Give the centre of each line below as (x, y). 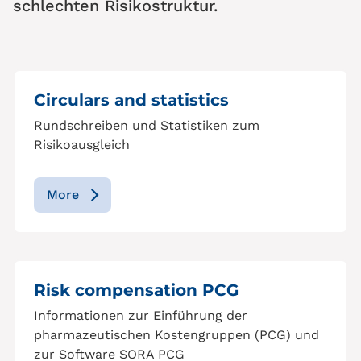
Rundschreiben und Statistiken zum (147, 125)
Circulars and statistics (131, 100)
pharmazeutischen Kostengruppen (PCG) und (176, 335)
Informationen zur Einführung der (141, 315)
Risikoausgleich (82, 145)
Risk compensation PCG (136, 290)
